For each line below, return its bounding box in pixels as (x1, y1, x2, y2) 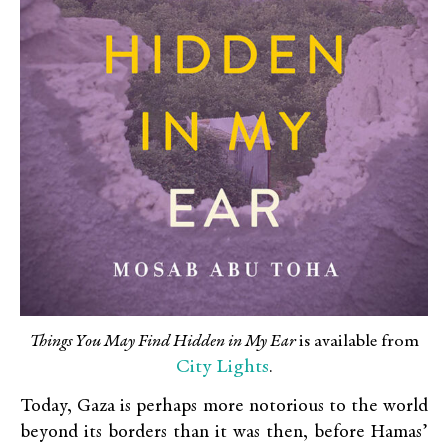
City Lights (175, 356, 269, 377)
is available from (295, 332, 419, 351)
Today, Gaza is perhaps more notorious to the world (20, 397, 428, 417)
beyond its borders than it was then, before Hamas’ (20, 423, 428, 443)
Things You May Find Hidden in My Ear (29, 332, 296, 351)
